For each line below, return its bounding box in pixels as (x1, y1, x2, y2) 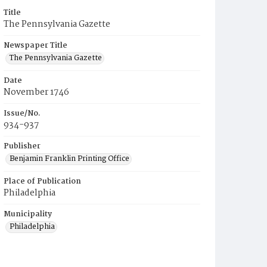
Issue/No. (4, 107, 41, 120)
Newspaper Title (4, 39, 67, 52)
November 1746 (4, 85, 69, 100)
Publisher (4, 140, 41, 153)
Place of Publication (4, 175, 81, 188)
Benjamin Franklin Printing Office (10, 153, 129, 165)
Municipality (4, 208, 52, 221)
